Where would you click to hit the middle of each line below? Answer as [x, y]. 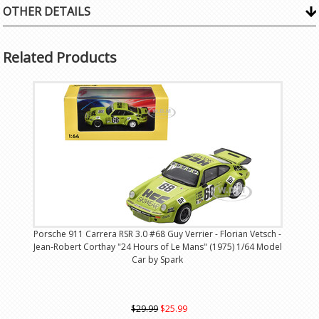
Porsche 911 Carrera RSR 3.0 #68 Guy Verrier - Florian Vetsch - [158, 234]
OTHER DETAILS [47, 11]
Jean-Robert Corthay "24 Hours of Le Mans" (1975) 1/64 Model [157, 247]
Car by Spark [158, 260]
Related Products [60, 57]
